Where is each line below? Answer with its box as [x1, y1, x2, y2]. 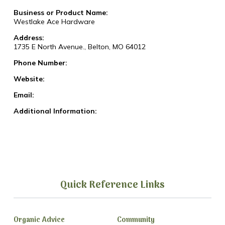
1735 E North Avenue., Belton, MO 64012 [13, 42, 146, 52]
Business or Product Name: [13, 8, 108, 18]
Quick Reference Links [60, 177, 165, 194]
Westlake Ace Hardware [13, 17, 95, 27]
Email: [13, 90, 34, 100]
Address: [13, 33, 44, 43]
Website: [13, 74, 45, 84]
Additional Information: [13, 106, 97, 116]
